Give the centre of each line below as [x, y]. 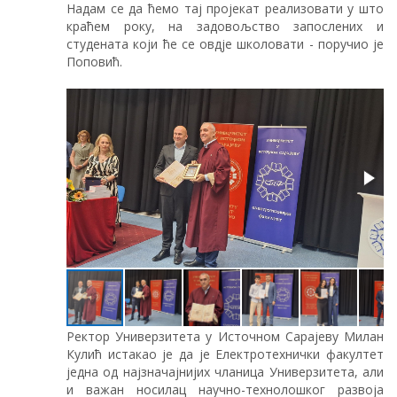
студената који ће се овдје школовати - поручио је [225, 43]
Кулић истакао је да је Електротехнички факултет [225, 354]
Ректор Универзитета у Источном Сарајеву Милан [225, 336]
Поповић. [94, 61]
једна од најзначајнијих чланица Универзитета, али [225, 371]
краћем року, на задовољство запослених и [225, 26]
